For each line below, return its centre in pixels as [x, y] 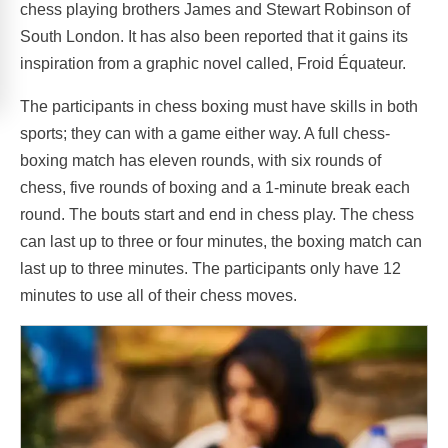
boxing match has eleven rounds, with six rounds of [200, 160]
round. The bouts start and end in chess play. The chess [217, 214]
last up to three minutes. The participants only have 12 [210, 268]
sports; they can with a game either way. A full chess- [205, 133]
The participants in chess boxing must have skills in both [219, 106]
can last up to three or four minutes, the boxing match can [221, 241]
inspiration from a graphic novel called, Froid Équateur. [213, 63]
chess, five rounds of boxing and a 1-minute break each [215, 187]
